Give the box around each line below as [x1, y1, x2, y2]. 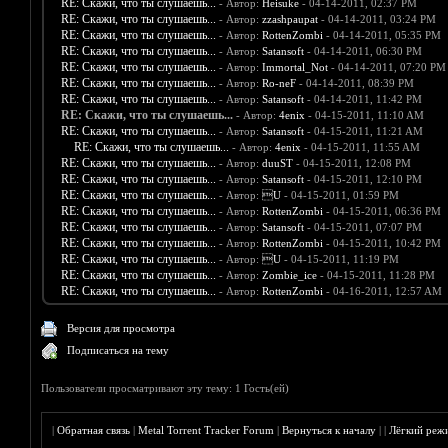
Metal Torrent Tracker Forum [138, 424, 275, 437]
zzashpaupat [261, 13, 318, 26]
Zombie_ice [261, 269, 317, 282]
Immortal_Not [261, 61, 328, 74]
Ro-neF [261, 77, 296, 90]
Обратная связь [57, 424, 131, 437]
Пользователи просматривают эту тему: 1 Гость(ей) [41, 382, 290, 395]
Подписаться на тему [67, 344, 170, 357]
